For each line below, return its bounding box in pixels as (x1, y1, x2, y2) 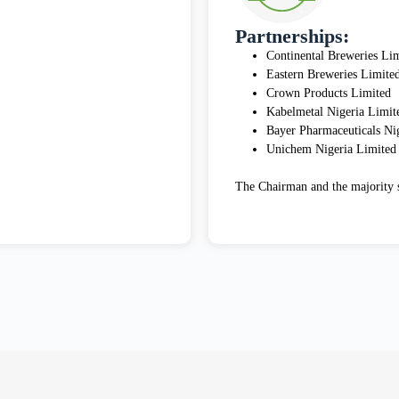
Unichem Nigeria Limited (266, 142, 396, 157)
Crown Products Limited (266, 86, 391, 101)
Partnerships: (235, 25, 349, 48)
